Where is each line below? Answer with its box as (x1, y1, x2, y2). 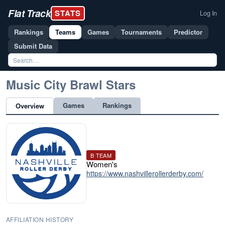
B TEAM (90, 151, 111, 159)
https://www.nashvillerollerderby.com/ (86, 168, 203, 178)
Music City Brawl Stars (6, 76, 136, 93)
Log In (200, 9, 217, 18)
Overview (16, 101, 44, 110)
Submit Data (14, 41, 52, 51)
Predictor (174, 27, 202, 37)
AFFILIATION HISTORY (6, 215, 74, 223)
